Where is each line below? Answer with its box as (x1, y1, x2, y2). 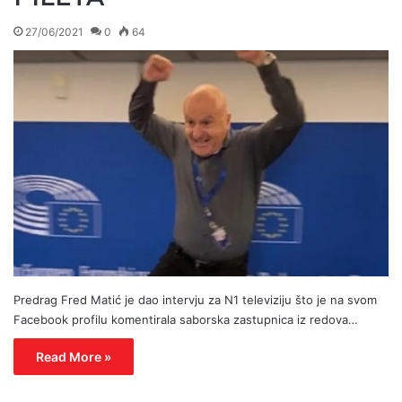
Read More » (36, 349, 111, 365)
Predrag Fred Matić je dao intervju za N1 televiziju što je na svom (13, 293, 377, 308)
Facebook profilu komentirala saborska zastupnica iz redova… (13, 312, 358, 328)
